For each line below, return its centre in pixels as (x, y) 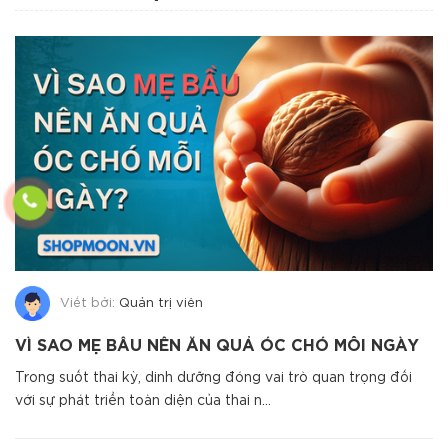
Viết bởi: (89, 303)
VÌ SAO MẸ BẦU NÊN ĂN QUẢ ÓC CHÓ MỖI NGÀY (217, 346)
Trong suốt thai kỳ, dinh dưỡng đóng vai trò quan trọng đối (213, 377)
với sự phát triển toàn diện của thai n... (143, 400)
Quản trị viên (161, 303)
